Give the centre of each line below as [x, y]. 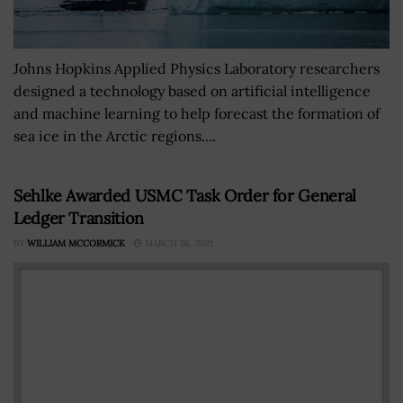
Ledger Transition [79, 218]
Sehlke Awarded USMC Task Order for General [185, 195]
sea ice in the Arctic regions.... [115, 135]
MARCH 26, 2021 [178, 243]
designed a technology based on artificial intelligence [192, 90]
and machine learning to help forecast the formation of [197, 113]
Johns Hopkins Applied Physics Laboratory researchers [197, 68]
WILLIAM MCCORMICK [76, 243]
